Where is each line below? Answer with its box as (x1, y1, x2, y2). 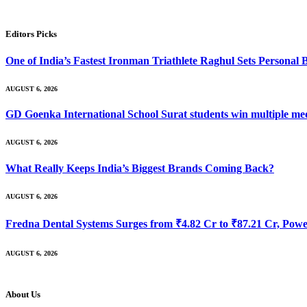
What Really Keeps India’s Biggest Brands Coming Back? (5, 162, 274, 174)
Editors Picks (5, 28, 57, 39)
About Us (5, 288, 40, 299)
